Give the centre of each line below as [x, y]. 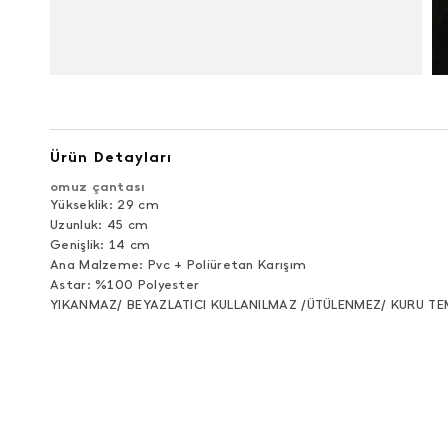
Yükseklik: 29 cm [104, 204]
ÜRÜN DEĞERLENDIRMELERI [182, 405]
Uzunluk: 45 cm [99, 224]
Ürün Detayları [111, 157]
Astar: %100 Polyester [125, 284]
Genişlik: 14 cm [100, 244]
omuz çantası [98, 186]
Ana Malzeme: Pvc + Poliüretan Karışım [178, 264]
